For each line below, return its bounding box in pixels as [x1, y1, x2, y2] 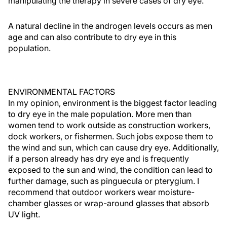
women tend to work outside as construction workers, [8, 120, 210, 130]
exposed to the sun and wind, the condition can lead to [8, 165, 213, 175]
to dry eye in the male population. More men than [8, 109, 192, 119]
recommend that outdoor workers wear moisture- [8, 187, 195, 197]
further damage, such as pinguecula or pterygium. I [8, 176, 199, 186]
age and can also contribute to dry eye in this [8, 32, 176, 42]
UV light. [8, 209, 40, 219]
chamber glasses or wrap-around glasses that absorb [8, 198, 209, 208]
